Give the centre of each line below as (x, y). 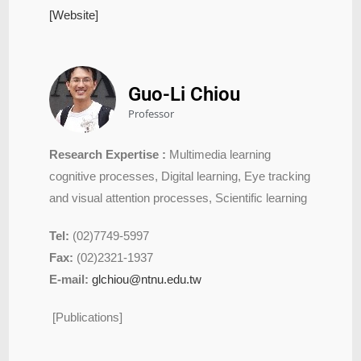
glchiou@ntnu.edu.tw (147, 279)
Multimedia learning (219, 154)
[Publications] (88, 317)
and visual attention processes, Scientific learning (178, 197)
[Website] (74, 15)
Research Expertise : (108, 154)
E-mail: (69, 279)
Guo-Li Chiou (185, 94)
